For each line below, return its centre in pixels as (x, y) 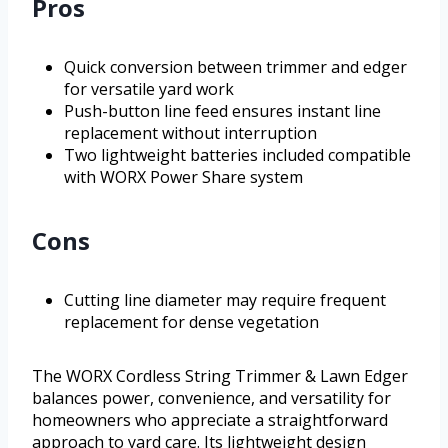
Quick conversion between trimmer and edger (235, 66)
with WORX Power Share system (183, 176)
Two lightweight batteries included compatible (237, 154)
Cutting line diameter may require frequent (225, 299)
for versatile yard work (149, 88)
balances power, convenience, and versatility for (211, 397)
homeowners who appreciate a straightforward (210, 419)
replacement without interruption (190, 132)
